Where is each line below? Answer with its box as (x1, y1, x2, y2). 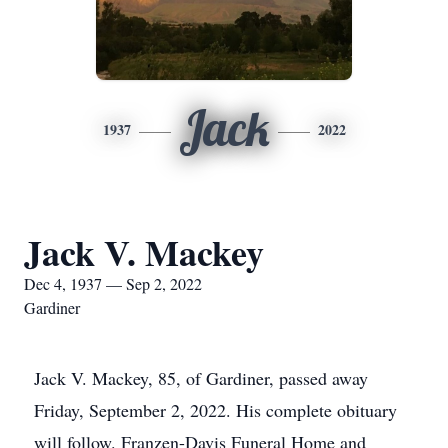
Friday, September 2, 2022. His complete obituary (34, 398, 397, 422)
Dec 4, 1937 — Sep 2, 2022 (24, 273, 202, 294)
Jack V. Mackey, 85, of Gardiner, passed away (34, 366, 368, 390)
